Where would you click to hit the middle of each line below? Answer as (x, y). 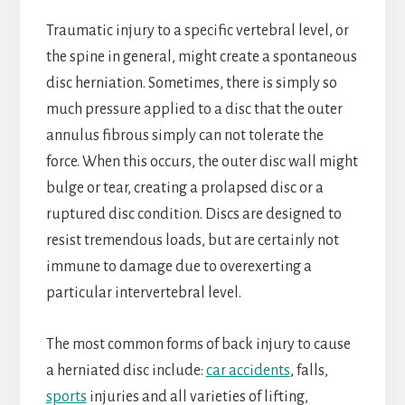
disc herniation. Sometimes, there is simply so (191, 83)
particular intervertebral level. (143, 292)
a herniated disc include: (126, 370)
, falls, (309, 370)
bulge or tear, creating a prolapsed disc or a (184, 188)
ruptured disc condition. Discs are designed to (193, 214)
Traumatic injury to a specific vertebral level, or (197, 30)
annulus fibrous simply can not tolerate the (184, 135)
